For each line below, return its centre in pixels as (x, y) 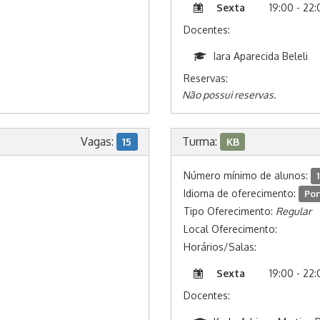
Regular (294, 211)
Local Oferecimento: (230, 229)
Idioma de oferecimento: (241, 193)
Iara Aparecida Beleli (261, 56)
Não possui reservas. (229, 95)
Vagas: (98, 141)
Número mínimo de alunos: (247, 175)
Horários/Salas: (220, 247)
